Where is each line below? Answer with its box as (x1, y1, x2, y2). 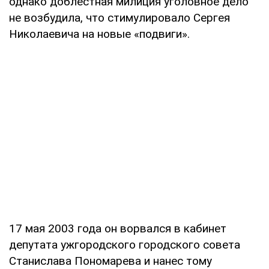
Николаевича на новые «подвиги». (9, 26, 190, 41)
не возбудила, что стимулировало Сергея (9, 10, 230, 25)
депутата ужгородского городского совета (9, 237, 240, 252)
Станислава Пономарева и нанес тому (9, 253, 212, 268)
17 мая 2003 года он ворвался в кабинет (9, 221, 226, 235)
